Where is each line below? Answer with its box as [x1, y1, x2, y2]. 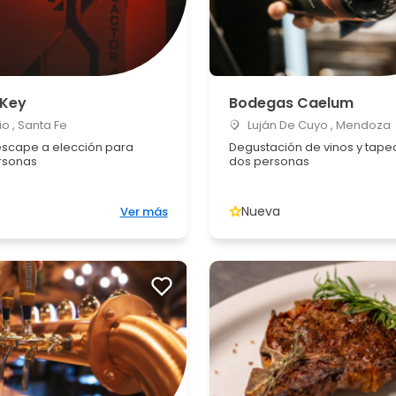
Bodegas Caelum [228, 93, 354, 113]
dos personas [228, 153, 309, 170]
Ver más [119, 203, 168, 220]
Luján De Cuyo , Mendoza [244, 117, 391, 133]
